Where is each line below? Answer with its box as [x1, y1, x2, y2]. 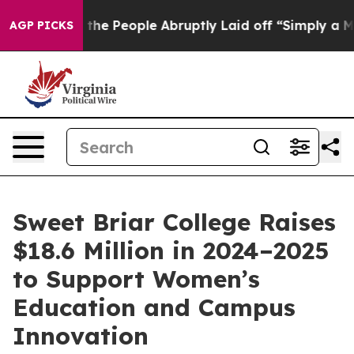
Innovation [13, 321, 149, 351]
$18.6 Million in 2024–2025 [13, 235, 329, 265]
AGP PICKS [9, 18, 73, 32]
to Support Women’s [13, 264, 260, 294]
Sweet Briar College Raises [13, 207, 336, 237]
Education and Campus [13, 292, 296, 322]
